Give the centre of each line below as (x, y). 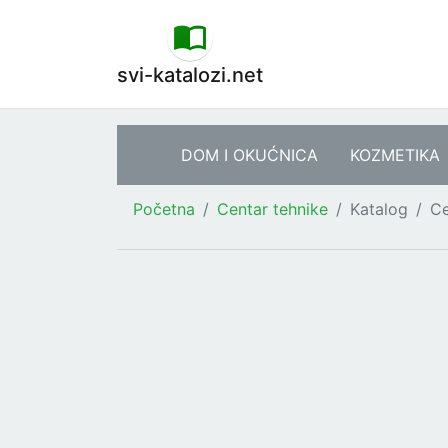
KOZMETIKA (395, 155)
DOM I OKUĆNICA (249, 155)
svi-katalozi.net (190, 75)
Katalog (379, 209)
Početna (164, 209)
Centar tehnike (272, 209)
